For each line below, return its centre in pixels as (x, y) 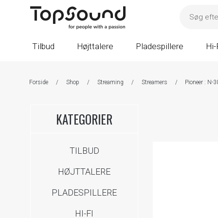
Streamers (154, 82)
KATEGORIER (84, 119)
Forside (38, 82)
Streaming (110, 82)
